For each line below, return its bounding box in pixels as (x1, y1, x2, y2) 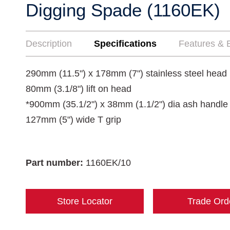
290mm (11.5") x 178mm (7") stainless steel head (26, 68, 227, 79)
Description (26, 39, 72, 49)
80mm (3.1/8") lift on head (26, 84, 131, 94)
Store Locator (57, 196, 112, 206)
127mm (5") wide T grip (26, 114, 121, 125)
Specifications (94, 39, 157, 49)
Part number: (26, 158, 86, 168)
